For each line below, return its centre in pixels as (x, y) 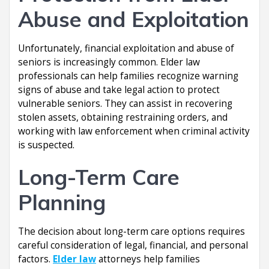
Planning (62, 202)
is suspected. (46, 145)
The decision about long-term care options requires (131, 231)
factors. (35, 259)
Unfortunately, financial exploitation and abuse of (126, 48)
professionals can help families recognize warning (128, 76)
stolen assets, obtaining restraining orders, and (123, 117)
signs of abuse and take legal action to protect (119, 89)
